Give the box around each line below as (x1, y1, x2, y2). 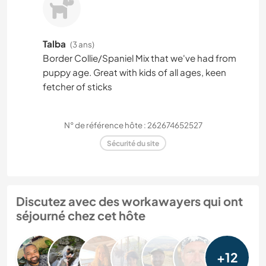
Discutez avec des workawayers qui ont (16, 194, 243, 209)
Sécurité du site (107, 138, 159, 148)
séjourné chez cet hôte (16, 208, 145, 223)
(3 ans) (70, 39, 94, 49)
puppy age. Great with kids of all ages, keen (43, 66, 226, 78)
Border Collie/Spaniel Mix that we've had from (43, 52, 236, 64)
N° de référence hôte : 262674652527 (64, 119, 202, 130)
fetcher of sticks (43, 80, 112, 92)
